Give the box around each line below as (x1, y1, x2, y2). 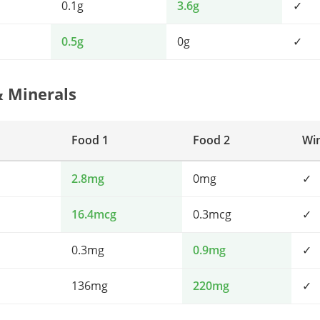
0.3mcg (193, 206, 231, 222)
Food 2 (193, 132, 230, 148)
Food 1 (71, 132, 109, 148)
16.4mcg (71, 206, 116, 222)
